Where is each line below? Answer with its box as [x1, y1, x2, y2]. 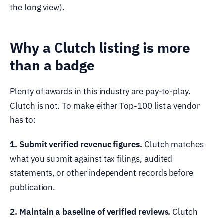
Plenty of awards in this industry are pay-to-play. [10, 85, 191, 97]
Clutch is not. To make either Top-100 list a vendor [10, 100, 200, 111]
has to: [10, 114, 36, 125]
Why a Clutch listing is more [10, 38, 191, 56]
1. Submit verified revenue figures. [10, 138, 142, 150]
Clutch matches [142, 138, 204, 150]
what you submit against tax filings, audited [10, 153, 173, 164]
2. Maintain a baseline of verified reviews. [10, 206, 171, 217]
